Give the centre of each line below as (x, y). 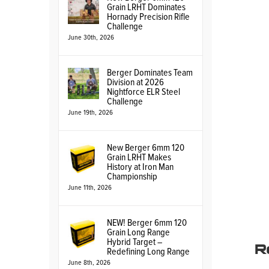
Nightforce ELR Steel (144, 92)
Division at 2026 (135, 82)
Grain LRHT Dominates (146, 7)
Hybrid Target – (134, 242)
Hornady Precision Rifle (148, 17)
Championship (132, 177)
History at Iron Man (140, 167)
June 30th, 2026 (91, 38)
